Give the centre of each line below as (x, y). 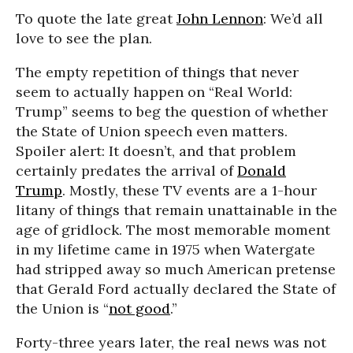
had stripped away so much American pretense (176, 269)
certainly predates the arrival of (126, 171)
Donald (262, 171)
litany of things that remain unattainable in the (176, 210)
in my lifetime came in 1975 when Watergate (165, 249)
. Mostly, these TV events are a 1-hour (190, 190)
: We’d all (293, 19)
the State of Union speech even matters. (152, 131)
